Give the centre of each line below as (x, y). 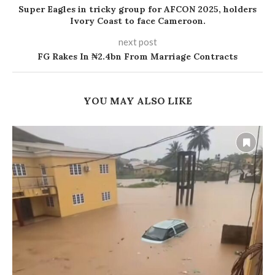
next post (137, 41)
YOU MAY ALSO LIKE (137, 100)
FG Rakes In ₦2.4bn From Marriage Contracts (137, 56)
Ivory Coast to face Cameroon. (137, 21)
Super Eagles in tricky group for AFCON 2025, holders (137, 9)
